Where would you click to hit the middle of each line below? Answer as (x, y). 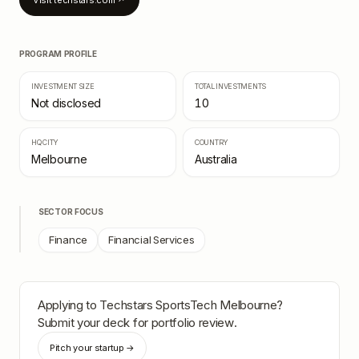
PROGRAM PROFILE (58, 54)
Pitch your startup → (92, 348)
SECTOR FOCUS (71, 212)
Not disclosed (67, 103)
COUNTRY (212, 142)
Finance (68, 240)
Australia (216, 159)
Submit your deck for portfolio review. (137, 323)
